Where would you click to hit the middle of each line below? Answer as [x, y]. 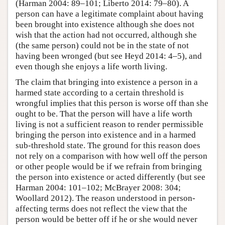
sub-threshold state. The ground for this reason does [108, 146]
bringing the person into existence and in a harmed [106, 135]
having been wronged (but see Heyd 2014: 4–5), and [109, 56]
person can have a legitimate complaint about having [109, 14]
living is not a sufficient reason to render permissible [109, 125]
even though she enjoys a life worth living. [91, 67]
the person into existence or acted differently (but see [110, 177]
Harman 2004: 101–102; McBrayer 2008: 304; [98, 188]
